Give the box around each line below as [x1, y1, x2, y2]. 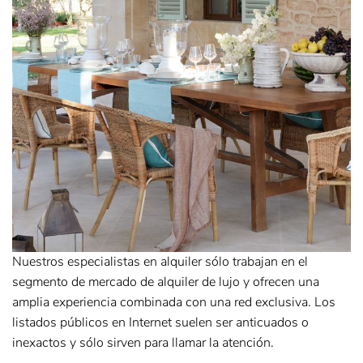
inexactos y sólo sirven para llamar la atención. [12, 333, 274, 352]
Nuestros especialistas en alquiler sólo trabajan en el [12, 252, 308, 271]
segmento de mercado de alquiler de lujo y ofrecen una [12, 272, 319, 291]
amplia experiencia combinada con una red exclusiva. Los [12, 293, 335, 311]
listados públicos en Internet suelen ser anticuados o [12, 313, 309, 331]
